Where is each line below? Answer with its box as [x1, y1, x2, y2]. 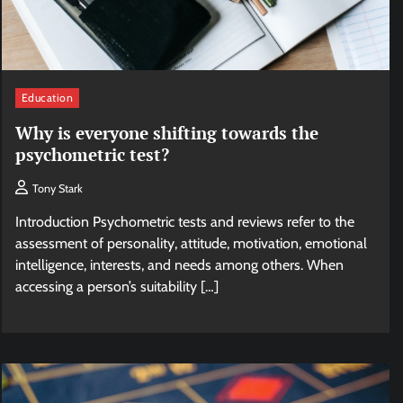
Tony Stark [31, 181, 83, 195]
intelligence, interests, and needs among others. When [14, 255, 344, 273]
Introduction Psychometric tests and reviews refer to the [14, 212, 354, 230]
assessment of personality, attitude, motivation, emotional [14, 234, 367, 252]
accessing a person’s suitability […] [14, 277, 219, 295]
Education [21, 91, 74, 105]
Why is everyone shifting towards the [14, 121, 318, 144]
